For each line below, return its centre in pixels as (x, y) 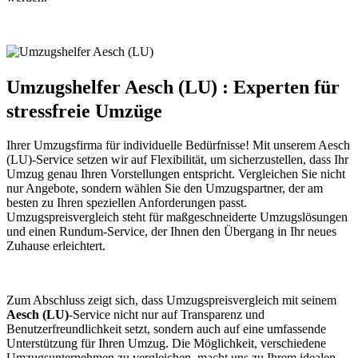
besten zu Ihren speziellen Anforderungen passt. (127, 203)
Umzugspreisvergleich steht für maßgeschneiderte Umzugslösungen (177, 217)
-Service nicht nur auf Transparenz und (167, 315)
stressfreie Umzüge (84, 111)
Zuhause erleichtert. (56, 246)
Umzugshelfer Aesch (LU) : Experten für (173, 87)
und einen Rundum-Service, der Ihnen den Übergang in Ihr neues (171, 232)
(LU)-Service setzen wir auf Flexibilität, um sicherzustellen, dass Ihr (177, 160)
